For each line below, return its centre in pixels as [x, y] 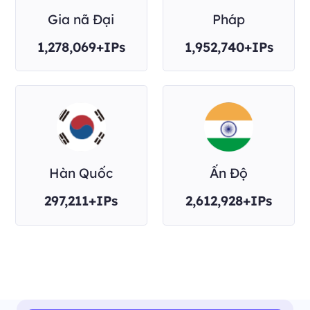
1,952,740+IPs [229, 47]
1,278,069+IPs [81, 47]
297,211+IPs [81, 200]
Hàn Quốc [81, 173]
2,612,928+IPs [229, 200]
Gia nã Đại [81, 20]
